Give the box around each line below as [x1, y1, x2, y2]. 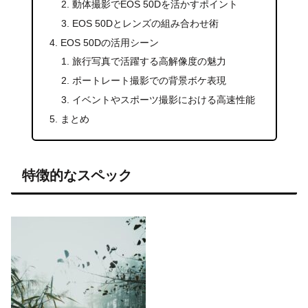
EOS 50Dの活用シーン [60, 36, 159, 48]
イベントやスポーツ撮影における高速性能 [72, 94, 256, 106]
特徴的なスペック [22, 168, 132, 184]
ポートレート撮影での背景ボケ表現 [72, 75, 227, 87]
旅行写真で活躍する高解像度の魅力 [72, 56, 227, 67]
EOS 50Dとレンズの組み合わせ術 [72, 17, 219, 29]
